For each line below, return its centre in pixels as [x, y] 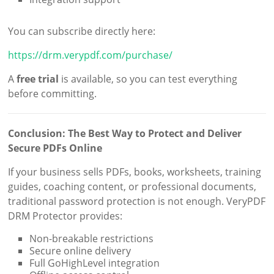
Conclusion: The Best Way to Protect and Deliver [125, 134]
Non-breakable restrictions [92, 239]
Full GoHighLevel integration [95, 263]
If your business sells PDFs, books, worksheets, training [135, 172]
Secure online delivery [80, 251]
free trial [38, 79]
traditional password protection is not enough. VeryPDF [137, 202]
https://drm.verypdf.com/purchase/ [91, 55]
